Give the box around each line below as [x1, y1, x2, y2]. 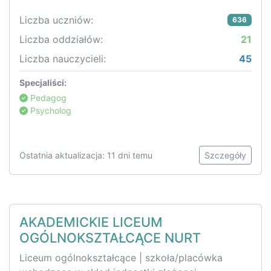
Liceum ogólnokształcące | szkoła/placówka [19, 252, 223, 264]
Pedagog [28, 93, 67, 103]
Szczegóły [204, 150, 246, 161]
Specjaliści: [19, 77, 67, 88]
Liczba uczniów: [19, 14, 93, 27]
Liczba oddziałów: [19, 33, 103, 46]
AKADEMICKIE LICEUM [19, 214, 163, 230]
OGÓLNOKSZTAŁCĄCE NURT [19, 230, 201, 246]
